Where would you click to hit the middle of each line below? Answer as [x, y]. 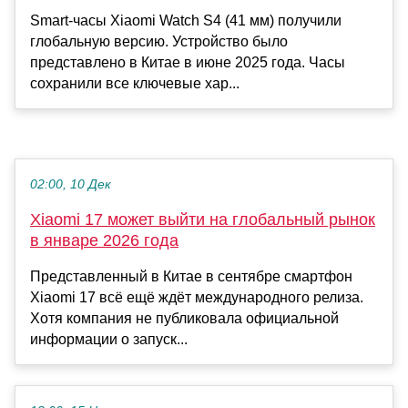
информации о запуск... [109, 339]
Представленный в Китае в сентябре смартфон [191, 276]
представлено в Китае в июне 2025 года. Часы [188, 62]
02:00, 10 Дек [71, 184]
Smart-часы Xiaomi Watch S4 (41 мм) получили [186, 20]
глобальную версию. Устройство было [159, 41]
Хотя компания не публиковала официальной [184, 318]
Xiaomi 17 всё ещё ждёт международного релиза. [197, 297]
